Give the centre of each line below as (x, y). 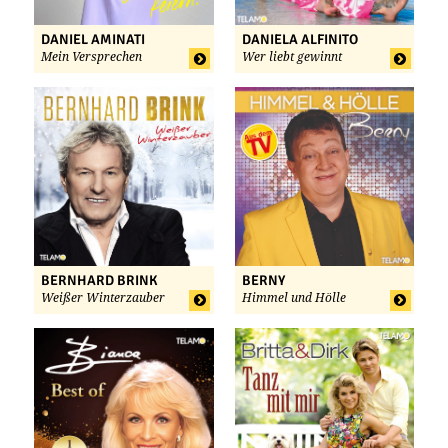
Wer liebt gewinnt (291, 56)
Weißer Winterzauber (103, 298)
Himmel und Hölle (293, 298)
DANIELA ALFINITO (299, 39)
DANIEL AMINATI (93, 39)
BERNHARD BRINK (99, 281)
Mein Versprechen (91, 56)
